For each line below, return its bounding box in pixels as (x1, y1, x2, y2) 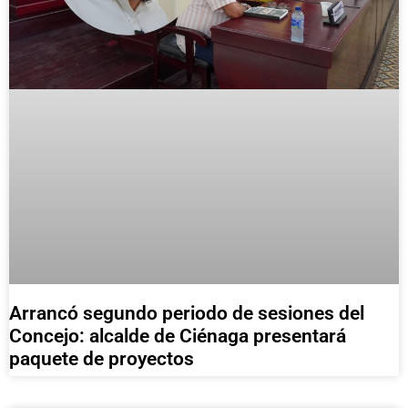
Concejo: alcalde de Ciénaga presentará (9, 324, 346, 347)
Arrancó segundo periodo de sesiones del (9, 301, 364, 324)
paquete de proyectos (9, 347, 194, 370)
